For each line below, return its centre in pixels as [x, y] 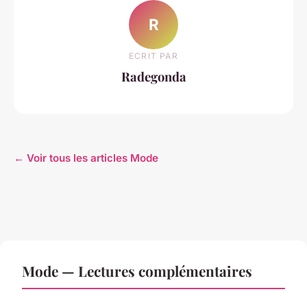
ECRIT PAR [153, 56]
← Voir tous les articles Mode [86, 158]
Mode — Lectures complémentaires [137, 270]
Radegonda [153, 77]
